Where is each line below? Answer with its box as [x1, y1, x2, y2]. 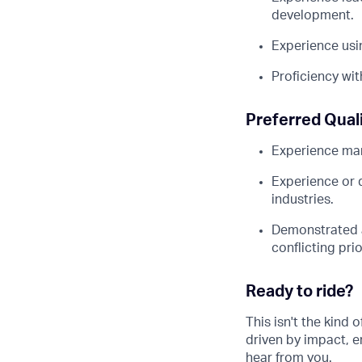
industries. [271, 192, 334, 206]
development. [271, 8, 354, 22]
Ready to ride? [246, 283, 353, 300]
